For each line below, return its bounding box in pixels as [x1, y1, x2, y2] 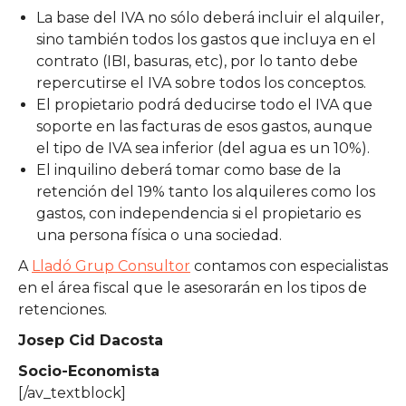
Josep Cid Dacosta [18, 331, 163, 349]
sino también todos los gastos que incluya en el [36, 30, 376, 48]
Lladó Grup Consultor [32, 256, 190, 275]
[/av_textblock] [18, 383, 126, 401]
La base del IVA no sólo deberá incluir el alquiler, [36, 8, 383, 26]
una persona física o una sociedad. [36, 226, 282, 244]
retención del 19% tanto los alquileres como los [36, 182, 375, 200]
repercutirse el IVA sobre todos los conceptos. [36, 73, 366, 92]
